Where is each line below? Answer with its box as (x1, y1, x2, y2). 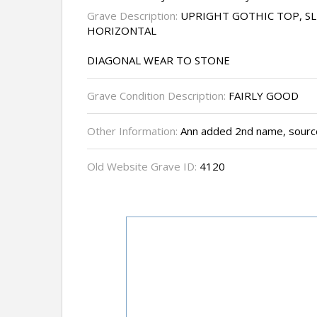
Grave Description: (87, 8, 180, 23)
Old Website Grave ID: (87, 159, 200, 174)
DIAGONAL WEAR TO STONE (87, 53, 230, 68)
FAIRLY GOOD (226, 88, 299, 103)
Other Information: (87, 124, 180, 139)
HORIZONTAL (87, 23, 156, 38)
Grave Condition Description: (87, 88, 226, 103)
